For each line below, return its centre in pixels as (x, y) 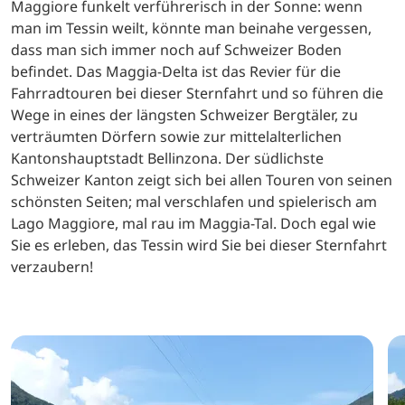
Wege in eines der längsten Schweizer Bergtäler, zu (184, 114)
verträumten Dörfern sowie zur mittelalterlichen (176, 136)
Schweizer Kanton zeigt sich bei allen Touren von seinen (202, 179)
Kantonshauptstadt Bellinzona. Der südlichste (167, 158)
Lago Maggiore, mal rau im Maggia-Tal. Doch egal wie (193, 223)
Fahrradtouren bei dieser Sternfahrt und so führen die (197, 93)
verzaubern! (52, 266)
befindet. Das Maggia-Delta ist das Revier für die (176, 71)
